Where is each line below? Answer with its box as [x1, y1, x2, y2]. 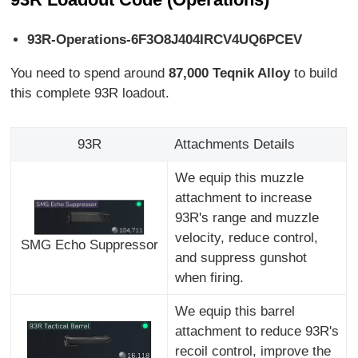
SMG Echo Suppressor [20, 237, 158, 253]
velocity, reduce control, [174, 229, 318, 245]
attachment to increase [174, 189, 312, 205]
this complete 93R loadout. [10, 85, 170, 101]
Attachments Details [173, 136, 295, 152]
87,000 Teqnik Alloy [169, 65, 291, 81]
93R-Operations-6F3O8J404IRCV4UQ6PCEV [26, 31, 302, 47]
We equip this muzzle [174, 169, 304, 185]
